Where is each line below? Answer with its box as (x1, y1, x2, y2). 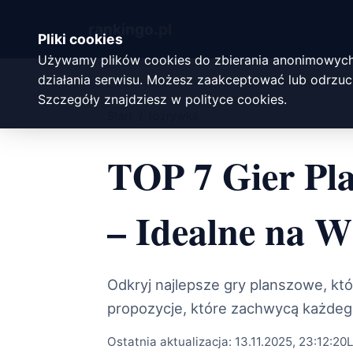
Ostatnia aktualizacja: (107, 334, 235, 350)
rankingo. (88, 19, 158, 39)
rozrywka (149, 109, 199, 123)
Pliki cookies (38, 30, 123, 47)
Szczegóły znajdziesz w (38, 91, 181, 107)
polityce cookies (185, 91, 284, 107)
